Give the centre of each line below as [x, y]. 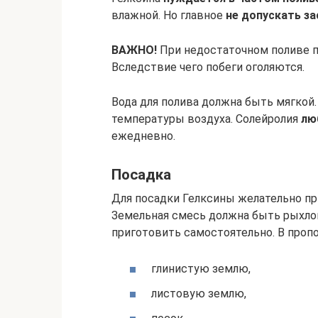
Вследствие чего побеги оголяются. [208, 67]
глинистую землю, [201, 268]
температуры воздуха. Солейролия [206, 119]
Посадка [141, 175]
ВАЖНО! [134, 50]
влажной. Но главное [169, 16]
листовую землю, [199, 294]
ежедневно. [143, 136]
